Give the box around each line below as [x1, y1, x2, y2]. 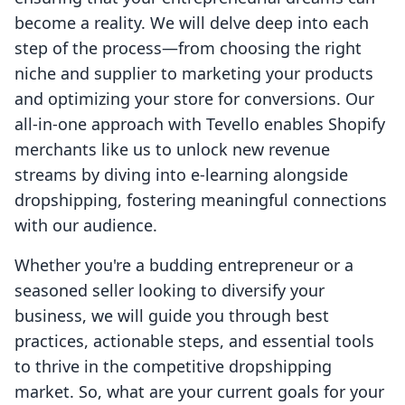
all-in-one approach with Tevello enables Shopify [14, 113, 385, 136]
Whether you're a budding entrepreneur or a [14, 254, 353, 277]
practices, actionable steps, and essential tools [14, 330, 374, 353]
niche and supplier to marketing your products [14, 62, 373, 85]
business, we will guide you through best [14, 305, 329, 327]
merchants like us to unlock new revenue [14, 138, 330, 161]
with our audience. [14, 214, 157, 237]
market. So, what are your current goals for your [14, 381, 384, 403]
